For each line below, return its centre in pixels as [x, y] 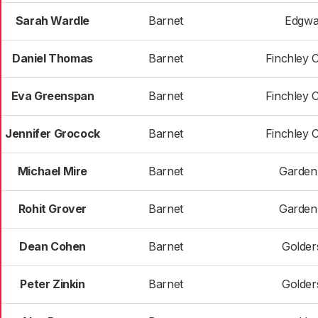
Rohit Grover [53, 209]
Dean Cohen [53, 246]
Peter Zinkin [53, 284]
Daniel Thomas [53, 58]
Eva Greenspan [53, 96]
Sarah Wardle [53, 21]
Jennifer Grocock [53, 133]
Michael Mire [53, 171]
